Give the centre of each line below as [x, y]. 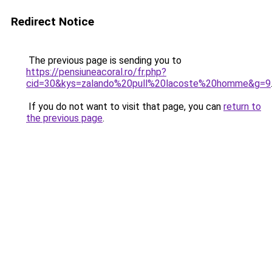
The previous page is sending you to [104, 60]
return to [242, 107]
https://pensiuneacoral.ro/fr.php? [96, 72]
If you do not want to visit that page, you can [125, 107]
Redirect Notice [53, 22]
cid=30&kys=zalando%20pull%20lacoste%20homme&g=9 [148, 83]
